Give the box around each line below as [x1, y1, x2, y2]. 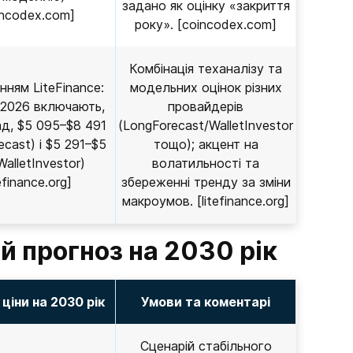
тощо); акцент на [153, 136, 258, 152]
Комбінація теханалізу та [129, 61, 282, 76]
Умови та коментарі [141, 294, 270, 310]
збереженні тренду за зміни [121, 174, 291, 190]
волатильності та [152, 155, 259, 171]
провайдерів [168, 98, 243, 114]
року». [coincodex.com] [135, 17, 277, 32]
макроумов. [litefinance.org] [122, 193, 289, 209]
